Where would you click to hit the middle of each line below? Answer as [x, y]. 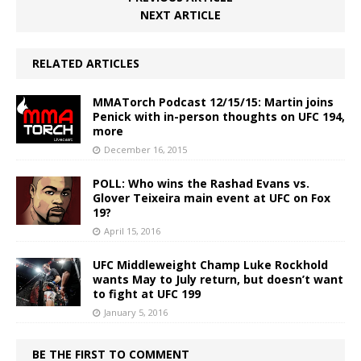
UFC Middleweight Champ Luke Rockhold [210, 265]
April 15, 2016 [132, 231]
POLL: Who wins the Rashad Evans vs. [201, 184]
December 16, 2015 [145, 150]
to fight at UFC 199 [147, 294]
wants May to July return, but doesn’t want [218, 280]
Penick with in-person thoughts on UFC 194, [219, 117]
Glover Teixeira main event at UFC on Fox [212, 198]
